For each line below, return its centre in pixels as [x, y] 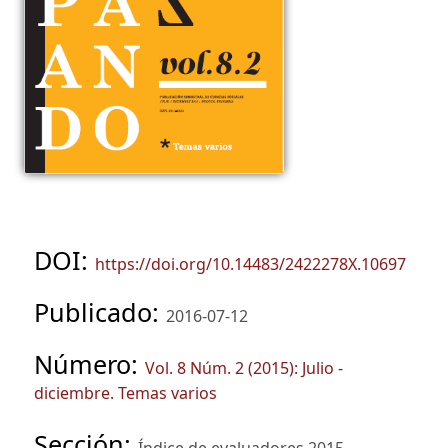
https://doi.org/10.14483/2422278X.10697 [250, 264]
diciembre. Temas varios [125, 393]
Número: [89, 364]
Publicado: [100, 312]
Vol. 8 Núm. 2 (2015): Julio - [244, 368]
